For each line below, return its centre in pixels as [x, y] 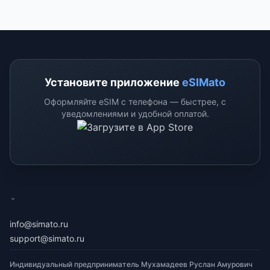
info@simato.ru [39, 224]
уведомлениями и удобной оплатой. [135, 114]
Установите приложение [113, 82]
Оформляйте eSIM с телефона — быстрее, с [135, 102]
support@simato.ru [47, 238]
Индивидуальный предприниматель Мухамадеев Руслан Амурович [131, 264]
